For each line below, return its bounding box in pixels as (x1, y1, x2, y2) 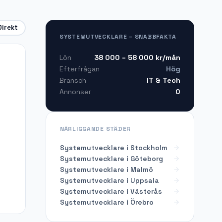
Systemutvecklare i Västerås (60, 186, 162, 196)
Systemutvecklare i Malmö (60, 165, 153, 174)
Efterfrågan (59, 64, 100, 74)
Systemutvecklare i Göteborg (60, 154, 163, 163)
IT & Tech (147, 75, 180, 85)
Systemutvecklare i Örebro (60, 197, 154, 207)
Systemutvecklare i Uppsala (60, 175, 159, 185)
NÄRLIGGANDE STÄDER (60, 124, 131, 133)
